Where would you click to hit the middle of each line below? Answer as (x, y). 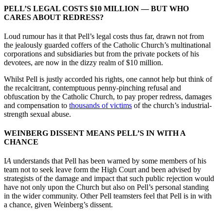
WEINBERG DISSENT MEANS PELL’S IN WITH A (95, 133)
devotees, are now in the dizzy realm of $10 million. (83, 62)
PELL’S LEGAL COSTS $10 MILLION (73, 8)
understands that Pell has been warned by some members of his (109, 161)
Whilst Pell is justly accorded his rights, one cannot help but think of (108, 79)
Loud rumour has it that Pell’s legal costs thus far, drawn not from (104, 36)
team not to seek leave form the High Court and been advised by (102, 170)
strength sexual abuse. (37, 114)
